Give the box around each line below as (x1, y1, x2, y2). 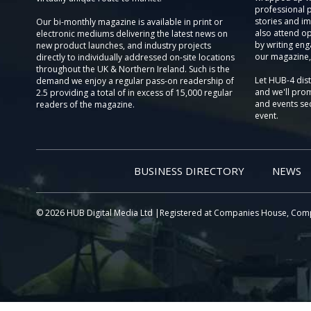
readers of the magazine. (36, 99, 135, 110)
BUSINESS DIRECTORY (134, 164, 244, 178)
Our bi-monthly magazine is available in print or (36, 16, 223, 28)
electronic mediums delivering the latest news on (36, 28, 228, 40)
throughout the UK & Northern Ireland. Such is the (36, 63, 230, 75)
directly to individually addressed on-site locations (36, 51, 235, 63)
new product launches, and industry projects (36, 40, 211, 51)
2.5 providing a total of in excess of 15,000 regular (36, 87, 233, 99)
